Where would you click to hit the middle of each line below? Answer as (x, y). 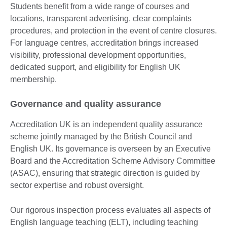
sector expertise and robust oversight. (77, 185)
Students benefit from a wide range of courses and (100, 6)
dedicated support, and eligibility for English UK (95, 67)
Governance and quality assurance (86, 104)
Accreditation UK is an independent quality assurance (106, 124)
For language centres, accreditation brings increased (104, 43)
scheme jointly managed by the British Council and (101, 136)
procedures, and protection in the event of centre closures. (113, 30)
